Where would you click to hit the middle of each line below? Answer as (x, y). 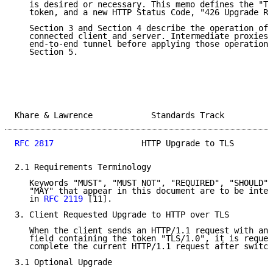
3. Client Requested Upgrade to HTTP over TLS (122, 215)
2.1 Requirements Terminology (83, 167)
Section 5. (46, 52)
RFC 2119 (63, 199)
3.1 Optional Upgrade (63, 262)
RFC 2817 (34, 144)
